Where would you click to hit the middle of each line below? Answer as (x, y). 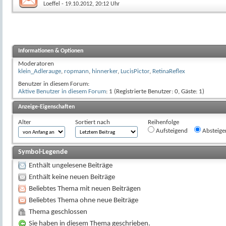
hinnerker (105, 71)
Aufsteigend (171, 131)
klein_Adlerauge (40, 71)
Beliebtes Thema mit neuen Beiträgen (85, 189)
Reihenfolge (163, 122)
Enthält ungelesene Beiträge (71, 165)
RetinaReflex (169, 71)
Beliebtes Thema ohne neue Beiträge (83, 200)
